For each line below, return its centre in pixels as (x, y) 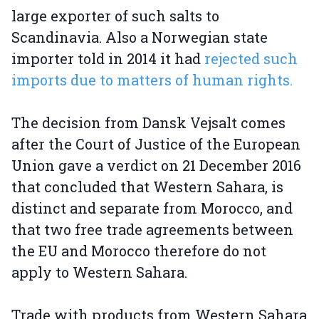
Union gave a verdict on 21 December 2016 (156, 166)
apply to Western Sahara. (99, 272)
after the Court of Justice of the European (156, 144)
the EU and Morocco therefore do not (139, 251)
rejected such (251, 59)
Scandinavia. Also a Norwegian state (140, 37)
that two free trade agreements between (152, 230)
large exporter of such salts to (115, 16)
